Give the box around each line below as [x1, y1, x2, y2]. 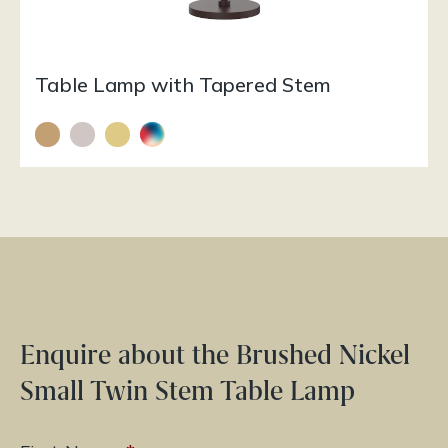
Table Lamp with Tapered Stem [35, 72, 331, 98]
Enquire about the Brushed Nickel [20, 338, 410, 373]
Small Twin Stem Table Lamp [20, 374, 355, 409]
